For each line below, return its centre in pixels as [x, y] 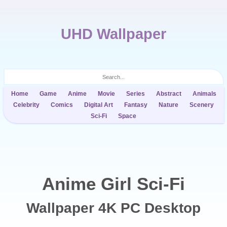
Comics [62, 105]
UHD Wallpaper [113, 34]
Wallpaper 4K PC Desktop [113, 208]
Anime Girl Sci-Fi [113, 184]
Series [135, 94]
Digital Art [99, 105]
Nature [168, 105]
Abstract [168, 94]
